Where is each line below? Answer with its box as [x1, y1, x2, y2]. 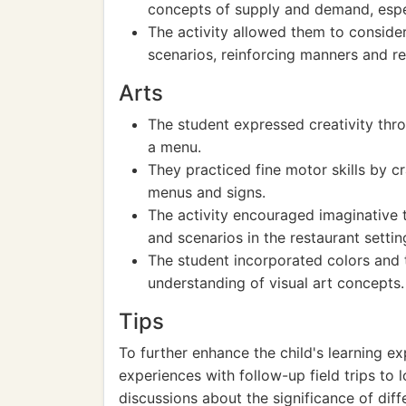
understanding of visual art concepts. [148, 274, 404, 292]
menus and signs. [148, 183, 266, 201]
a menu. [148, 138, 201, 156]
